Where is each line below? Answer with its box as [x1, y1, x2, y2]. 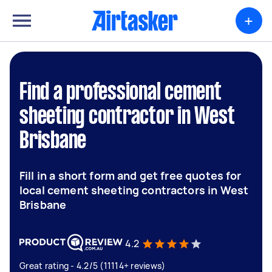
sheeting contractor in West [19, 106, 235, 128]
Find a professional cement [19, 82, 222, 104]
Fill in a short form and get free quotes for [19, 168, 242, 183]
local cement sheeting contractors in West [19, 183, 249, 197]
